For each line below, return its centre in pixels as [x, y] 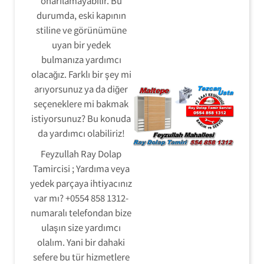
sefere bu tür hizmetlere [81, 257]
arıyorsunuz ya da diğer [81, 89]
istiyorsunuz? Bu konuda [81, 118]
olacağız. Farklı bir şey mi [81, 74]
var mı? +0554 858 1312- [81, 198]
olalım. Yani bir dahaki [81, 242]
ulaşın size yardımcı [81, 227]
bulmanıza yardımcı [81, 59]
